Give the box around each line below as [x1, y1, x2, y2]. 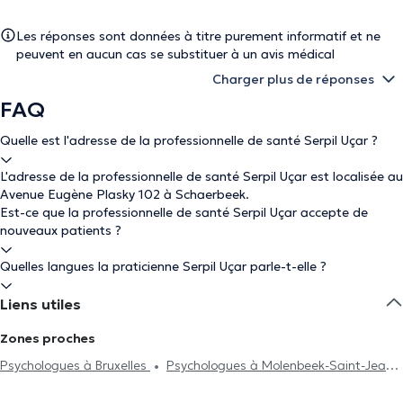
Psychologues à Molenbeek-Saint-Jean [166, 357, 393, 373]
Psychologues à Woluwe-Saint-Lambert [16, 380, 253, 397]
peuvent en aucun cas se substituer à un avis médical [16, 46, 335, 62]
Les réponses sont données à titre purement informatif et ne [16, 28, 381, 44]
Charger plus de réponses [212, 71, 374, 87]
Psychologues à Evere [269, 380, 397, 397]
